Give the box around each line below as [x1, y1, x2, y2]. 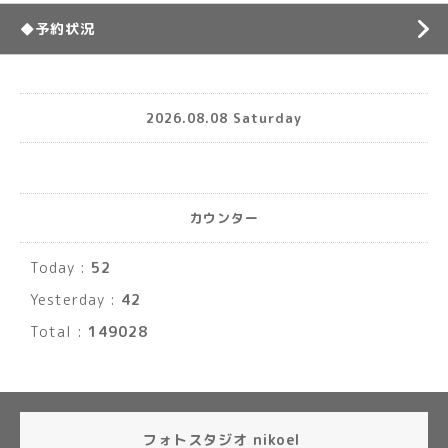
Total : [30, 322, 88, 341]
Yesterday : [30, 290, 121, 309]
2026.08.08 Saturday [146, 108, 302, 127]
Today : [30, 258, 91, 277]
